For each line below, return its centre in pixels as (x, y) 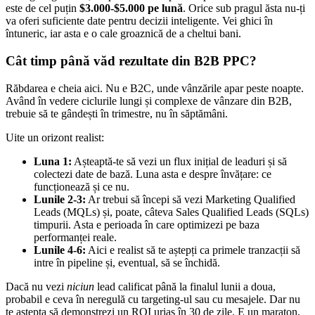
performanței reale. (75, 237)
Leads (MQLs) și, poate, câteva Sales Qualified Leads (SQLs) (171, 212)
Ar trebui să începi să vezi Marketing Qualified (191, 199)
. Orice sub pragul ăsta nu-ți (244, 8)
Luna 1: (53, 161)
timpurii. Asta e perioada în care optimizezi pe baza (147, 224)
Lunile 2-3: (60, 199)
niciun (81, 286)
